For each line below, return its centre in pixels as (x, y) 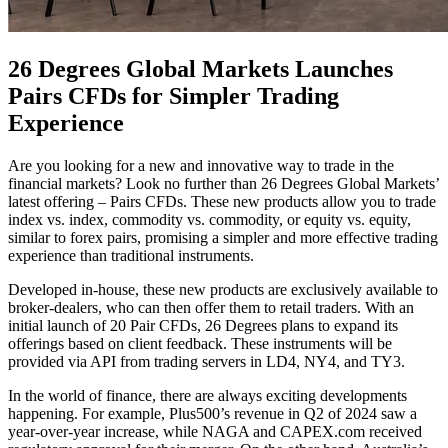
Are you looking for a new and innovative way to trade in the (201, 165)
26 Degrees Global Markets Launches (200, 68)
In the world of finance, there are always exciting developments (207, 395)
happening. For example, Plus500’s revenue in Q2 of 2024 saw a (212, 413)
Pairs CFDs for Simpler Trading (173, 95)
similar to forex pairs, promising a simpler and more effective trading (223, 237)
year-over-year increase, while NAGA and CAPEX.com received (215, 431)
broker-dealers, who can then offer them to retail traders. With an (211, 307)
